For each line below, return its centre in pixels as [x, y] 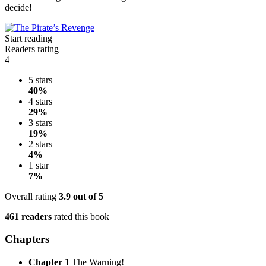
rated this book [80, 216]
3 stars [40, 122]
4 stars [40, 101]
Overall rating [32, 196]
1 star [39, 165]
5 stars [40, 80]
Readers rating [32, 49]
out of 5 [87, 196]
